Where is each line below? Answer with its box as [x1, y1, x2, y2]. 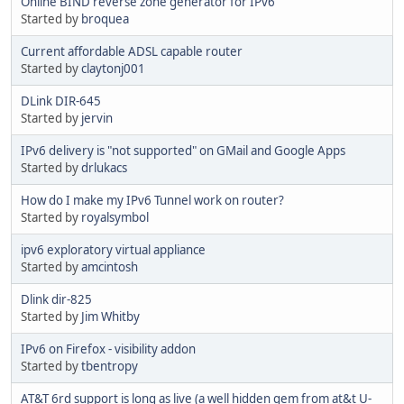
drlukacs [81, 160, 127, 177]
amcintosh [81, 259, 138, 276]
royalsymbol [81, 209, 149, 226]
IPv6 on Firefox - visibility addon [21, 341, 196, 358]
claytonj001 [81, 60, 145, 78]
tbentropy [81, 358, 138, 375]
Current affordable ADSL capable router [21, 43, 243, 60]
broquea [81, 11, 129, 28]
